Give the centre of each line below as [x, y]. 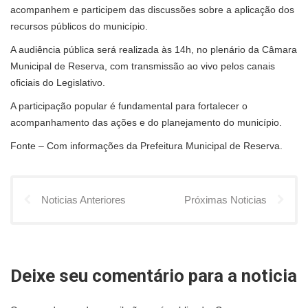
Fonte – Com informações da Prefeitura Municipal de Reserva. [146, 146]
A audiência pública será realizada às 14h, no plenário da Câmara [154, 50]
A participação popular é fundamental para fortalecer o [129, 106]
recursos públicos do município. [79, 26]
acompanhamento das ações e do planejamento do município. [146, 123]
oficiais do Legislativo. [58, 83]
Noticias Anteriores [84, 200]
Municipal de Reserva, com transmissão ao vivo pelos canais [143, 66]
